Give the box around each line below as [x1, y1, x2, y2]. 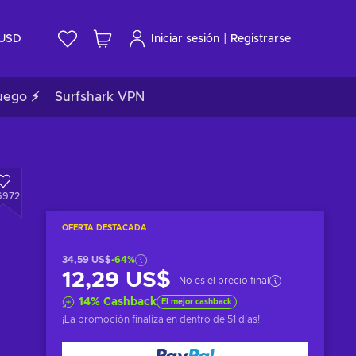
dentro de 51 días [180, 315, 257, 324]
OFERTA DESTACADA [62, 224, 147, 232]
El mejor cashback [161, 298, 232, 306]
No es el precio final [179, 276, 269, 285]
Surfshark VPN [55, 91, 145, 103]
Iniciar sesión [151, 33, 219, 44]
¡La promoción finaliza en [62, 315, 180, 324]
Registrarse [230, 33, 291, 44]
